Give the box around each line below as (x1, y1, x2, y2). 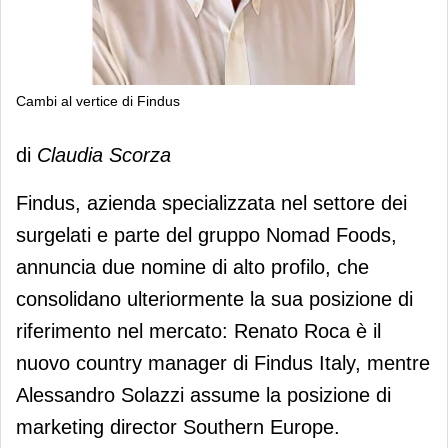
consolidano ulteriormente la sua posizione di (16, 287, 413, 310)
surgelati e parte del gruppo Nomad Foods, (16, 223, 397, 246)
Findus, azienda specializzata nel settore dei (16, 191, 407, 214)
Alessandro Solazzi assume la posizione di (16, 383, 391, 406)
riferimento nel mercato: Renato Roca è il (16, 319, 381, 342)
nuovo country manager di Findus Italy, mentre (16, 351, 430, 374)
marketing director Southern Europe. (16, 415, 340, 438)
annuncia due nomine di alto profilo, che (16, 255, 369, 278)
